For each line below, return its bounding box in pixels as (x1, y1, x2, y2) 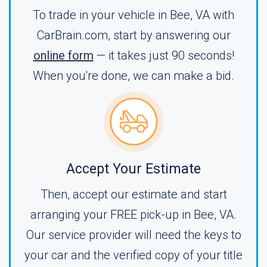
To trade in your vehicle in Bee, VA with (33, 8, 234, 22)
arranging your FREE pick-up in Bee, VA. (30, 207, 237, 222)
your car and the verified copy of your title (24, 248, 243, 262)
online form (33, 48, 94, 63)
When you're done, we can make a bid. (33, 69, 234, 83)
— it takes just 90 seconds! (93, 48, 234, 63)
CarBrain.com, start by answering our (36, 28, 231, 42)
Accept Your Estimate (66, 161, 201, 177)
